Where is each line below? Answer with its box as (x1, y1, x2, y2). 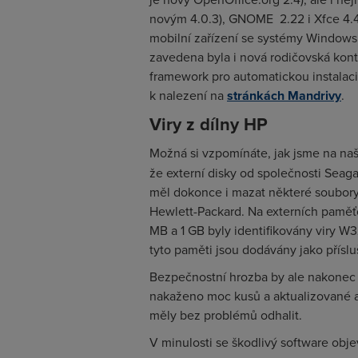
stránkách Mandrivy (227, 86, 341, 105)
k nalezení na (149, 86, 227, 104)
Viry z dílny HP (149, 111, 268, 137)
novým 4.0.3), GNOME (149, 10, 273, 27)
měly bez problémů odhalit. (149, 306, 302, 324)
